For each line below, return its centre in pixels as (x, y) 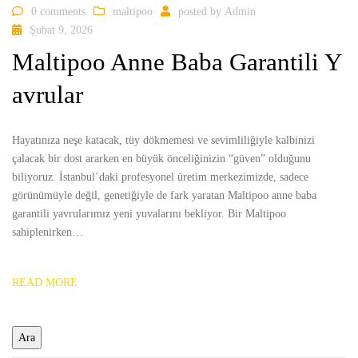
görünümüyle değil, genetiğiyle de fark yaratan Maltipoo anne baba (164, 196)
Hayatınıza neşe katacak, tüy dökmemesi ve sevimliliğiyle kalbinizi (163, 141)
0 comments (58, 11)
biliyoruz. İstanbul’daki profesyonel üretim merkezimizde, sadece (160, 177)
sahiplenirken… (48, 233)
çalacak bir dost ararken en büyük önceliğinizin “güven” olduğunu (161, 159)
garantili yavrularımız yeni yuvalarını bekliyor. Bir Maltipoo (149, 214)
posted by (201, 11)
